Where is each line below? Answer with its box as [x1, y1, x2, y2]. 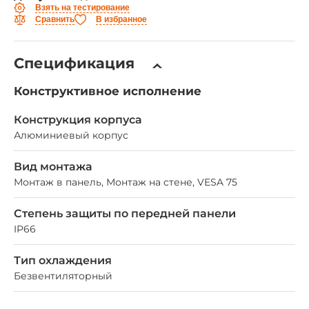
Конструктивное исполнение [14, 84, 201, 99]
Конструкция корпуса [14, 113, 142, 127]
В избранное [96, 14, 147, 24]
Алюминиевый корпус [14, 129, 128, 142]
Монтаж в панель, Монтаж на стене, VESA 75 [14, 176, 237, 189]
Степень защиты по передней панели [14, 207, 236, 221]
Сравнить [35, 14, 74, 24]
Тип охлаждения [14, 254, 112, 268]
